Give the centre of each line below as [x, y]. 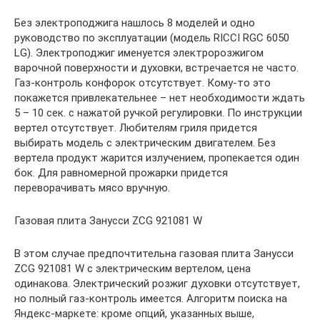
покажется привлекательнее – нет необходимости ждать [160, 98]
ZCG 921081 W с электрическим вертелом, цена [132, 269]
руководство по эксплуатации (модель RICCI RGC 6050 [152, 38]
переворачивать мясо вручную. [92, 188]
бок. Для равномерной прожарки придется [121, 173]
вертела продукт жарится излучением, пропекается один [157, 158]
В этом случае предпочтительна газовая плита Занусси [154, 254]
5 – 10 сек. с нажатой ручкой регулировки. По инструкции [158, 113]
